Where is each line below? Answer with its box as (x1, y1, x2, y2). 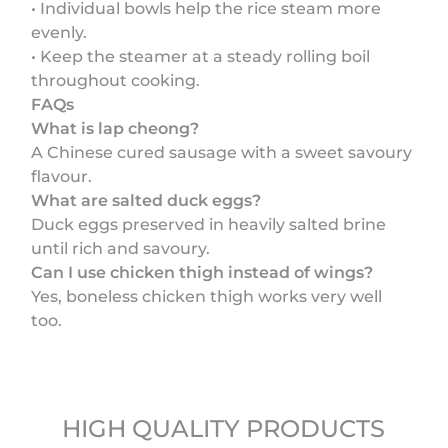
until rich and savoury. (31, 238, 211, 258)
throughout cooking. (31, 70, 201, 90)
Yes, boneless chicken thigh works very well (31, 286, 383, 306)
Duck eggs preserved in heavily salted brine (31, 214, 387, 234)
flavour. (31, 166, 93, 186)
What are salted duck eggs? (31, 190, 262, 210)
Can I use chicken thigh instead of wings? (31, 262, 374, 282)
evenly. (31, 22, 88, 42)
